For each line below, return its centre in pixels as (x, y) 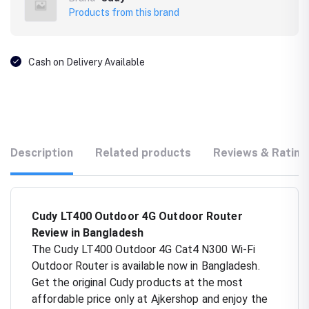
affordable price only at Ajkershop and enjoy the (150, 299)
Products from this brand (124, 12)
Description (42, 152)
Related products (143, 152)
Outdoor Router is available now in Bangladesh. (146, 266)
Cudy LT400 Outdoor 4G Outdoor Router (137, 216)
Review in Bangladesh (88, 232)
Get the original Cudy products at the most (138, 282)
